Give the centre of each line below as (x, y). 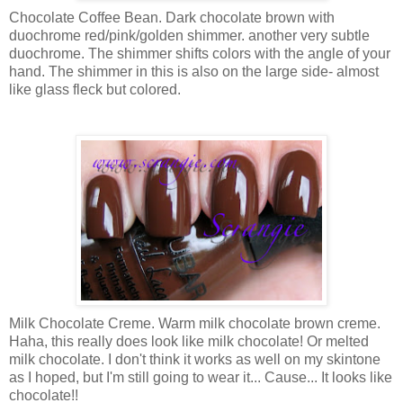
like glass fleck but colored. (95, 89)
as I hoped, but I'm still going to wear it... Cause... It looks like (201, 377)
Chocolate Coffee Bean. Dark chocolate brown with (172, 17)
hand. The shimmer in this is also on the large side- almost (194, 71)
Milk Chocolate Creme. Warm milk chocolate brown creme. (195, 323)
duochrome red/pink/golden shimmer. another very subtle (189, 35)
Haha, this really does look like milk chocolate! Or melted (189, 341)
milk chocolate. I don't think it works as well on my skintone (195, 359)
